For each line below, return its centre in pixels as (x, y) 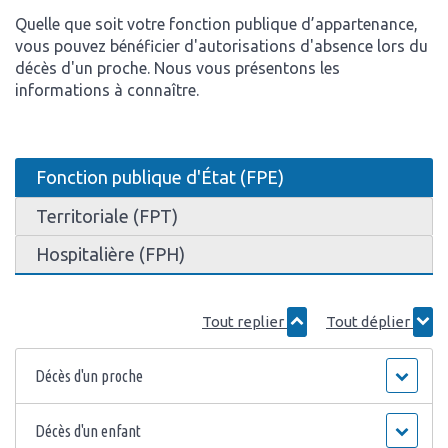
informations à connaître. (107, 89)
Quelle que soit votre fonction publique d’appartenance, (216, 23)
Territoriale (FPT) (107, 216)
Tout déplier (369, 322)
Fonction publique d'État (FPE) (160, 177)
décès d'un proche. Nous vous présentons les (177, 67)
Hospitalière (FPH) (110, 254)
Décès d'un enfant (88, 431)
